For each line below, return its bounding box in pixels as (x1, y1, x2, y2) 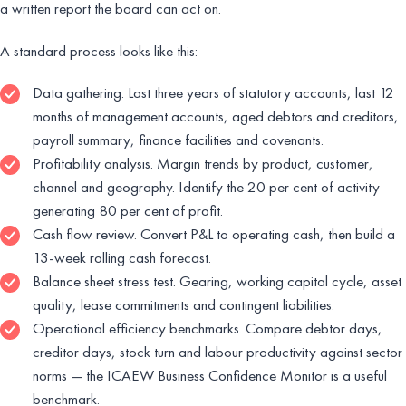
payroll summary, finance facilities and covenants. (33, 129, 324, 150)
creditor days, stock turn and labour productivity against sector (33, 341, 402, 362)
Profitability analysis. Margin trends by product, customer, (33, 152, 373, 173)
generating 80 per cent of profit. (33, 199, 223, 220)
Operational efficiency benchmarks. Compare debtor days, (33, 317, 382, 338)
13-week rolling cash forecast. (33, 246, 211, 267)
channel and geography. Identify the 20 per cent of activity (33, 176, 380, 197)
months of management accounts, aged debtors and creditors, (33, 105, 399, 126)
